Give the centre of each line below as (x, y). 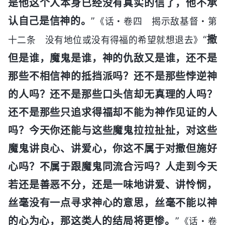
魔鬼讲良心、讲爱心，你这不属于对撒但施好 (113, 148)
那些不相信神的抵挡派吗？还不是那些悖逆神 (113, 76)
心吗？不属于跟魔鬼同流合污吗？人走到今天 (113, 166)
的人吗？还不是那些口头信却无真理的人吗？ (113, 94)
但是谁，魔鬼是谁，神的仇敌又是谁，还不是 (113, 58)
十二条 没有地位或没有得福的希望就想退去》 (105, 40)
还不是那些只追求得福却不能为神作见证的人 (113, 112)
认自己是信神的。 (50, 21)
